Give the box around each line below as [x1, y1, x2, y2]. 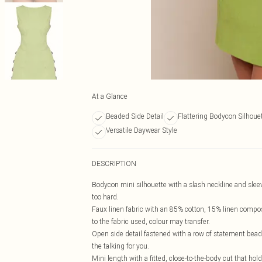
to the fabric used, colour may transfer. [92, 217, 210, 226]
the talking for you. [92, 242, 149, 250]
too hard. [92, 192, 119, 201]
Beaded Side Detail [106, 112, 164, 120]
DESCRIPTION [92, 159, 136, 168]
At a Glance [92, 92, 127, 101]
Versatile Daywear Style [106, 126, 177, 135]
